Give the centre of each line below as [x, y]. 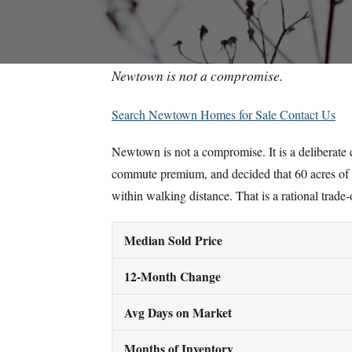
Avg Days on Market [178, 313]
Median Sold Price [173, 240]
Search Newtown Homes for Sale [196, 114]
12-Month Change [172, 277]
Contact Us [308, 114]
